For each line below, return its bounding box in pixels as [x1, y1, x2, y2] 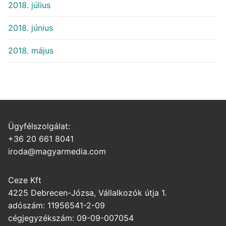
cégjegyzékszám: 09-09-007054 [8, 212, 134, 223]
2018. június [8, 23, 53, 33]
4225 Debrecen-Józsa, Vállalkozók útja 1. [8, 187, 166, 198]
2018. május [8, 45, 53, 56]
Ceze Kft [8, 175, 41, 185]
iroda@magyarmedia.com [8, 146, 106, 156]
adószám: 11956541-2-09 [8, 200, 105, 210]
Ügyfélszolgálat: [8, 121, 70, 131]
